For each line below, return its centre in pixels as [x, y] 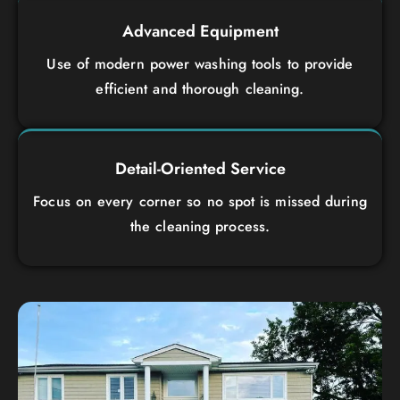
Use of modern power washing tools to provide [200, 63]
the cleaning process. [200, 226]
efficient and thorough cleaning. [200, 88]
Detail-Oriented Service [200, 168]
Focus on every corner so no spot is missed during [200, 201]
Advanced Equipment [200, 31]
